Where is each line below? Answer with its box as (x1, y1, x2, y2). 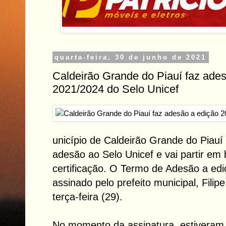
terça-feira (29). (52, 191, 123, 203)
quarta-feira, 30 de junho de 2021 (54, 53, 207, 61)
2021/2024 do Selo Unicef (52, 82, 179, 95)
